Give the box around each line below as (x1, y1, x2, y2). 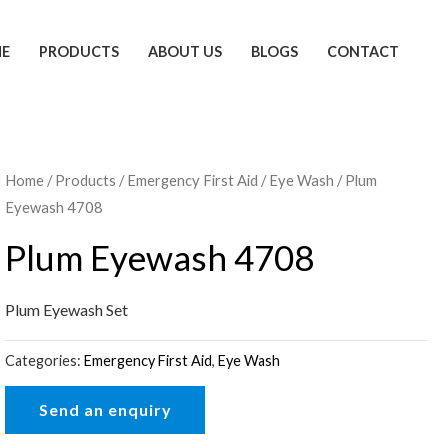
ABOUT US (148, 43, 223, 60)
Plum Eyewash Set (5, 300, 129, 320)
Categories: (5, 352, 85, 370)
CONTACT (326, 43, 399, 60)
